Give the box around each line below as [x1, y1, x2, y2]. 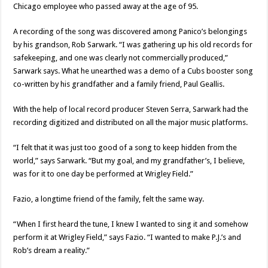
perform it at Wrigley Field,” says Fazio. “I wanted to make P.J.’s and [13, 233, 242, 242]
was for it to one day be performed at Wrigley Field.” [13, 169, 194, 179]
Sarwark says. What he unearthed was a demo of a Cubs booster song [13, 66, 254, 76]
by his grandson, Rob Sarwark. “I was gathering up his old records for [13, 40, 253, 50]
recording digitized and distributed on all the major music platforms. [13, 118, 248, 127]
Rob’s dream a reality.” [13, 246, 90, 255]
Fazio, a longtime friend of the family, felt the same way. [13, 194, 205, 204]
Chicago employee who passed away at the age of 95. [13, 2, 199, 11]
